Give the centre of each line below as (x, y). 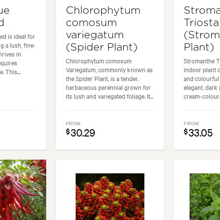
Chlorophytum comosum (98, 60)
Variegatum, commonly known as (109, 69)
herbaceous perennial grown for (108, 87)
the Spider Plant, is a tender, (102, 78)
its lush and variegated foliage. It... (109, 96)
